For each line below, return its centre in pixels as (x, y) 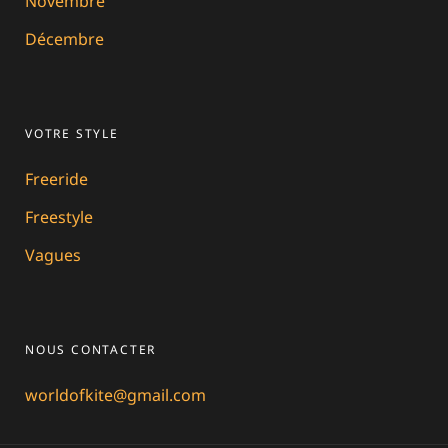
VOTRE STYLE (72, 133)
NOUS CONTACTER (91, 349)
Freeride (56, 178)
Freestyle (59, 216)
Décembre (64, 38)
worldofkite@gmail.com (115, 394)
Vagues (53, 254)
